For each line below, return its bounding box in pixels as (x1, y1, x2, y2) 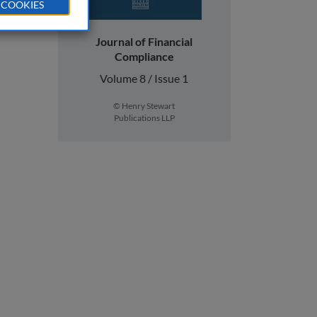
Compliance (114, 50, 174, 63)
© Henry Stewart (113, 100, 175, 111)
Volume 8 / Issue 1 (100, 71, 189, 85)
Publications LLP (113, 113, 175, 123)
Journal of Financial (96, 35, 193, 48)
